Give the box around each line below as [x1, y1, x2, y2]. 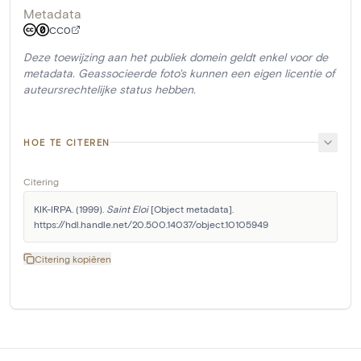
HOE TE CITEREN [23, 136, 111, 147]
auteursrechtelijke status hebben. [23, 81, 196, 96]
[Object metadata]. [148, 202, 234, 214]
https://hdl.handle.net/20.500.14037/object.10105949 [34, 218, 268, 230]
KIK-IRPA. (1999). [34, 202, 106, 214]
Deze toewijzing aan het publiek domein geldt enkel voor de [23, 49, 328, 64]
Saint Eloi [106, 202, 148, 214]
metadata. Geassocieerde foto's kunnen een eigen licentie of [23, 65, 334, 80]
